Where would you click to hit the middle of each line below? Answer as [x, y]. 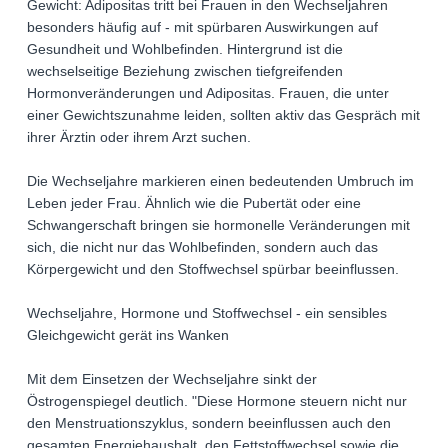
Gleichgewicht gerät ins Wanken [128, 335]
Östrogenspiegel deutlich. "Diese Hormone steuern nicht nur [217, 401]
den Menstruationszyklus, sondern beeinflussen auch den [209, 423]
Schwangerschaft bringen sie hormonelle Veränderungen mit [218, 225]
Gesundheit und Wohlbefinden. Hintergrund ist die [185, 49]
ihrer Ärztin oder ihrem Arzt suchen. [139, 137]
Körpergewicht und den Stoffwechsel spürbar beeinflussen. [213, 269]
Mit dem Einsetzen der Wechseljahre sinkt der [172, 379]
